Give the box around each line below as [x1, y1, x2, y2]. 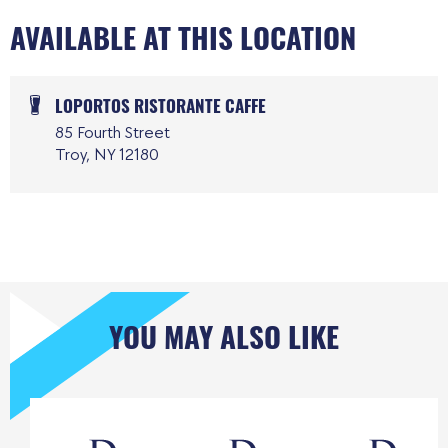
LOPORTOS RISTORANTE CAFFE [55, 93, 266, 119]
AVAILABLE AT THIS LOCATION [10, 16, 356, 59]
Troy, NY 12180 [55, 145, 159, 166]
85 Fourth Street [55, 123, 170, 144]
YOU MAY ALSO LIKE [109, 314, 339, 357]
